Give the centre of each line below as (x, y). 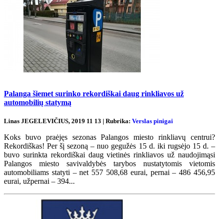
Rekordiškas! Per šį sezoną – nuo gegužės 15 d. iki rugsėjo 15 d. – (109, 146)
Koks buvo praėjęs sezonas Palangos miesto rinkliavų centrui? (109, 137)
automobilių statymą (38, 102)
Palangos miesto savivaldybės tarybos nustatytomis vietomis (109, 164)
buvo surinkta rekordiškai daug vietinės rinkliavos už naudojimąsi (109, 155)
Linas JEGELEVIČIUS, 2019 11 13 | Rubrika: (68, 121)
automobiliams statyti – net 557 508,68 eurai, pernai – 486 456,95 (109, 173)
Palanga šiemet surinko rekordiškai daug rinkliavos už (94, 93)
